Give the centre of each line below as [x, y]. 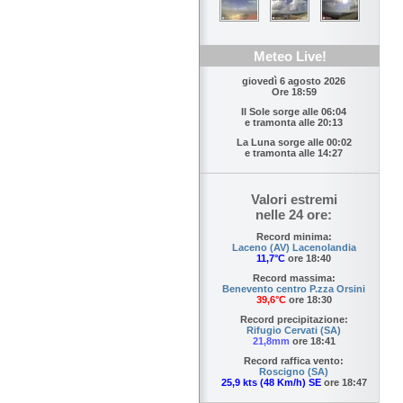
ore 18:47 [344, 383]
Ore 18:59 [294, 92]
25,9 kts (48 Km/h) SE [271, 383]
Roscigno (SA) [294, 372]
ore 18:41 [312, 341]
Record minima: [294, 237]
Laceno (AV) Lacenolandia [294, 248]
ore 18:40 [308, 259]
